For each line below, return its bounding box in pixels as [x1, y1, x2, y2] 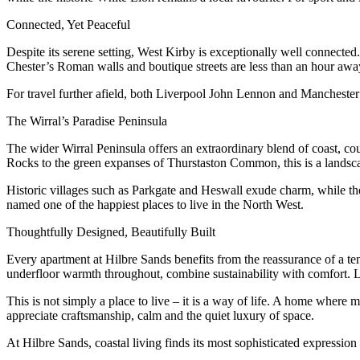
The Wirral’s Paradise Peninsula [6, 114, 167, 129]
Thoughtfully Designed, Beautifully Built [6, 225, 215, 239]
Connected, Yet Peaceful [6, 18, 130, 32]
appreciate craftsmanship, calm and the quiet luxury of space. [6, 309, 314, 323]
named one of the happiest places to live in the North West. [6, 198, 304, 212]
